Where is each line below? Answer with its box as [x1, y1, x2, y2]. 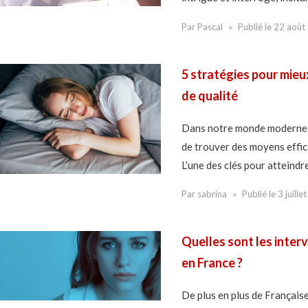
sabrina [197, 188, 227, 200]
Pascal [197, 21, 223, 32]
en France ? [181, 255, 243, 271]
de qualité [181, 87, 238, 103]
